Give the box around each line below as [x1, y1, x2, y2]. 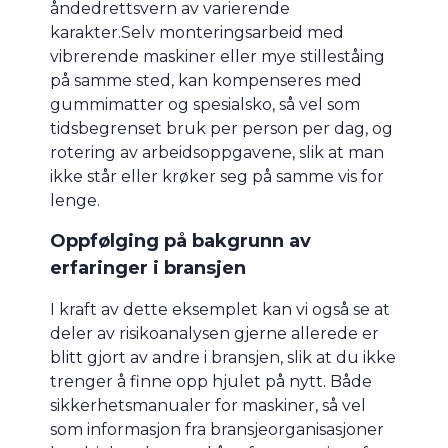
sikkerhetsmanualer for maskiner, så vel [50, 396, 366, 416]
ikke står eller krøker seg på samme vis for [50, 167, 384, 187]
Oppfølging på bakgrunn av [50, 230, 311, 253]
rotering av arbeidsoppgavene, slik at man [50, 143, 384, 163]
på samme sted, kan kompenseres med [50, 71, 362, 91]
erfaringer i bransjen [50, 257, 246, 280]
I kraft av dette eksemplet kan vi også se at [50, 300, 390, 320]
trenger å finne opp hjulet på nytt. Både [50, 372, 372, 392]
